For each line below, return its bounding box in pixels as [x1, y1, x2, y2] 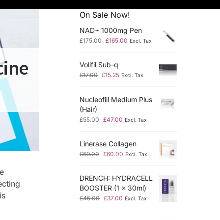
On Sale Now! [80, 10, 131, 20]
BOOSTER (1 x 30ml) [80, 184, 147, 192]
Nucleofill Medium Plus [80, 95, 153, 104]
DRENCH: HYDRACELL [80, 174, 153, 183]
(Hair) [80, 105, 98, 113]
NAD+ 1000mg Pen [80, 26, 142, 34]
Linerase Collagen [80, 139, 137, 148]
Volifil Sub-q [80, 60, 119, 69]
